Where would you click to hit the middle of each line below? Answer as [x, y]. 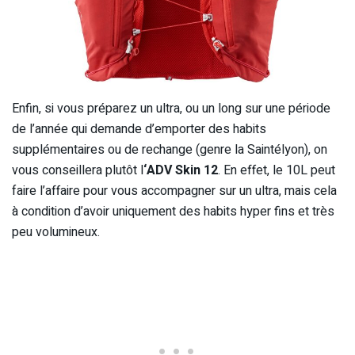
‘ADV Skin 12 [181, 170]
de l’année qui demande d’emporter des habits [139, 129]
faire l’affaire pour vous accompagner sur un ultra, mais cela [174, 191]
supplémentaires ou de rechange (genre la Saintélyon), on [170, 149]
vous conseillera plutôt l [78, 170]
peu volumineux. [56, 232]
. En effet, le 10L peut [277, 170]
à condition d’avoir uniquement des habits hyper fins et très [173, 211]
